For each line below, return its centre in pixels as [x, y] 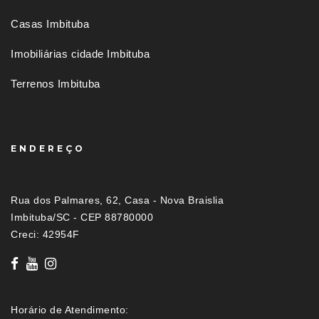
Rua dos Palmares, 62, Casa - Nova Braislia [117, 200]
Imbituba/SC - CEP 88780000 [82, 218]
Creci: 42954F [45, 235]
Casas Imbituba [50, 24]
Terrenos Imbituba [56, 84]
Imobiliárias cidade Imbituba [80, 54]
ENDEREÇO [48, 149]
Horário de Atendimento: [70, 310]
